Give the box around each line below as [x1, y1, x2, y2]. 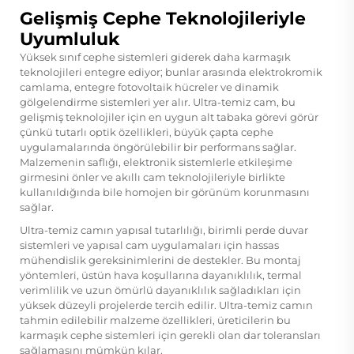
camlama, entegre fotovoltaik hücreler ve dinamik [20, 80, 279, 93]
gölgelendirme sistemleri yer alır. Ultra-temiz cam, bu [20, 95, 296, 108]
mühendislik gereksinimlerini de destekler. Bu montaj [20, 253, 301, 266]
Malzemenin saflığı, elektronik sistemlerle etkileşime [20, 155, 292, 168]
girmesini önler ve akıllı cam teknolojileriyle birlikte [20, 170, 285, 183]
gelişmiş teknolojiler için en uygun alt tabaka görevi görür [20, 110, 318, 123]
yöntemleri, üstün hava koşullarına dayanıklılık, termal [20, 268, 302, 281]
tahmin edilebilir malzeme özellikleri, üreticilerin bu [20, 313, 291, 326]
